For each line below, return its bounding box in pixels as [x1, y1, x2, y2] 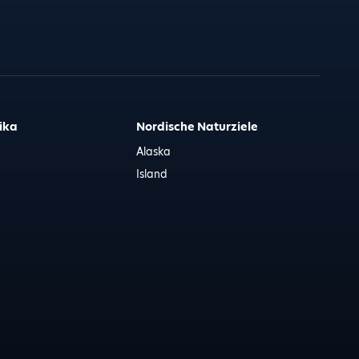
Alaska [135, 144, 171, 159]
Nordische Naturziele [135, 119, 258, 135]
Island [135, 167, 167, 181]
